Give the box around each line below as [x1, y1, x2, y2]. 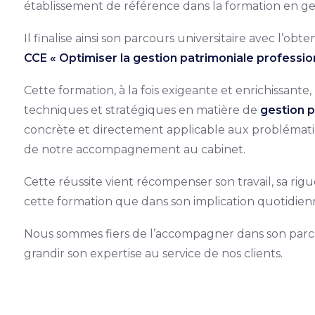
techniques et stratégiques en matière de [24, 103, 260, 117]
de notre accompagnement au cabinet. [24, 143, 245, 156]
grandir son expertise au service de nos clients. [24, 247, 283, 260]
